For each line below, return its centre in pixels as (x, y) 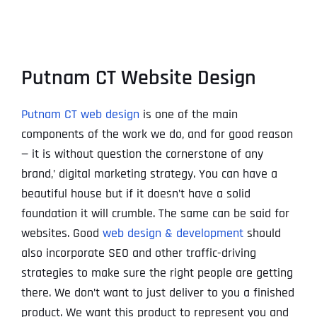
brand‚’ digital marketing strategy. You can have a (149, 174)
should (262, 234)
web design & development (173, 234)
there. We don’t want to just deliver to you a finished (157, 293)
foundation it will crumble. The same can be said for (155, 214)
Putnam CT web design (80, 115)
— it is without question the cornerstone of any (142, 154)
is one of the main (188, 115)
